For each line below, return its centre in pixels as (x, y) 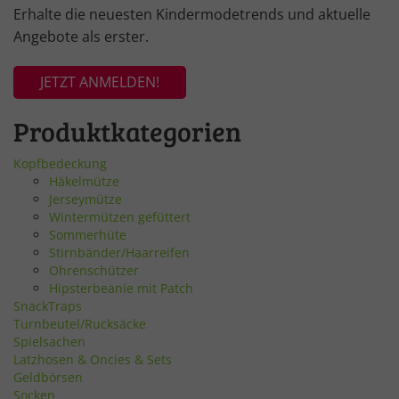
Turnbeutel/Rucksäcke (80, 323)
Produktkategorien (127, 130)
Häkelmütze (84, 181)
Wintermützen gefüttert (120, 216)
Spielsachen (49, 341)
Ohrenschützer (94, 270)
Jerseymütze (85, 199)
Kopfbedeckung (60, 163)
